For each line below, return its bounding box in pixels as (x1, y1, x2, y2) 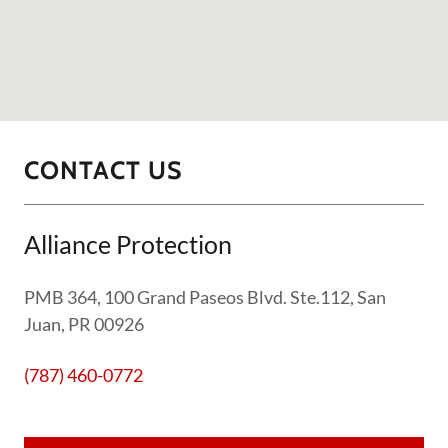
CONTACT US (24, 155, 183, 186)
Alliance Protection (24, 229, 232, 260)
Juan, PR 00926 (24, 313, 144, 336)
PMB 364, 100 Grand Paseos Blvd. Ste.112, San (24, 286, 386, 309)
